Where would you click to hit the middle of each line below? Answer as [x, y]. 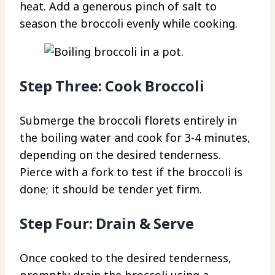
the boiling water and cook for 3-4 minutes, [135, 137]
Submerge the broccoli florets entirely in [128, 120]
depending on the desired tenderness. [120, 154]
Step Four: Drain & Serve [107, 223]
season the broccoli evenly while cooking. [129, 23]
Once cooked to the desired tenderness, [126, 258]
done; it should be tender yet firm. [111, 189]
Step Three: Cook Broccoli [112, 85]
